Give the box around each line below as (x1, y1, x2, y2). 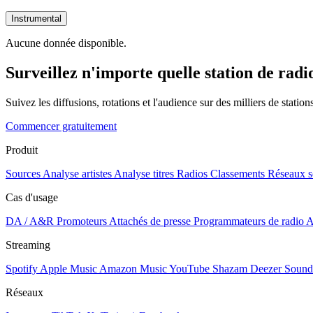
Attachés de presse (109, 214, 191, 227)
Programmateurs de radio (194, 214, 304, 227)
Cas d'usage (6, 191, 58, 203)
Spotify (6, 262, 38, 275)
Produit (6, 143, 38, 156)
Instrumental (11, 13, 61, 24)
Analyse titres (114, 167, 174, 180)
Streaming (6, 238, 50, 251)
